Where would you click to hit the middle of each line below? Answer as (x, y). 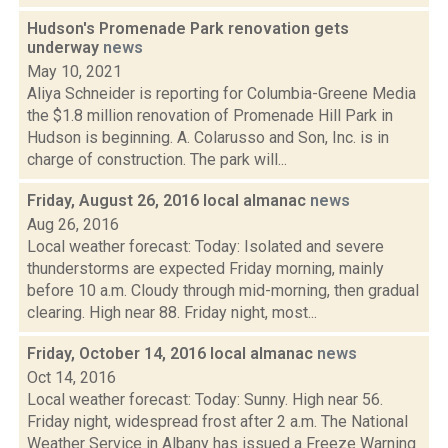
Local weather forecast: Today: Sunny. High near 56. (205, 399)
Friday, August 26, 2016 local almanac (168, 200)
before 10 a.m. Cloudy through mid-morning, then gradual (223, 290)
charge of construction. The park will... (157, 159)
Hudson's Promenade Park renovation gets (188, 28)
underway (65, 47)
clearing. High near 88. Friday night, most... (172, 312)
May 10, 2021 (74, 71)
